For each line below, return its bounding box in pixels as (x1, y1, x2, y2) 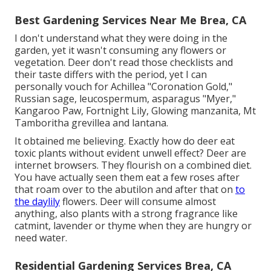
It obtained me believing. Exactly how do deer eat (15, 134, 235, 148)
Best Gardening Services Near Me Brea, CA (15, 13, 246, 28)
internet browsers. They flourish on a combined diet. (15, 158, 252, 172)
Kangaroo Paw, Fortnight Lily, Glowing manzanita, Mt (15, 104, 256, 118)
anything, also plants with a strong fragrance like (15, 207, 238, 221)
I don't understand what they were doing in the (15, 31, 227, 45)
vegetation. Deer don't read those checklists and (15, 56, 233, 70)
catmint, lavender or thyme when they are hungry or (15, 219, 252, 233)
